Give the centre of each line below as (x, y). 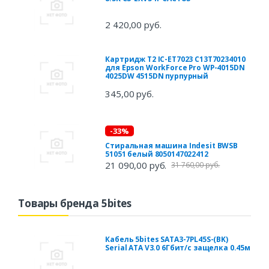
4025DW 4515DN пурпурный (157, 76)
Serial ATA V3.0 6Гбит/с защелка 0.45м (178, 248)
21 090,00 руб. (136, 165)
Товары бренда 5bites (75, 204)
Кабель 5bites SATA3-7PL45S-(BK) (167, 240)
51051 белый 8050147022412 (157, 154)
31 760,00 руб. (196, 165)
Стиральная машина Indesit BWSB (172, 146)
